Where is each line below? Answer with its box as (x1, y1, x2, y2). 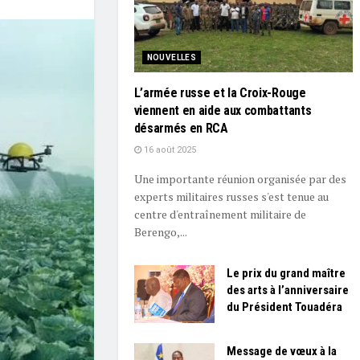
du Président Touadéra (226, 300, 342, 315)
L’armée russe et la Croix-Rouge (133, 85, 306, 101)
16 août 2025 (141, 145, 196, 156)
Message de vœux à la (226, 343, 337, 358)
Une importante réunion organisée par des (133, 171, 346, 187)
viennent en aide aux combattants (133, 103, 312, 119)
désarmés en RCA (133, 121, 228, 137)
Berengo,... (133, 224, 187, 240)
